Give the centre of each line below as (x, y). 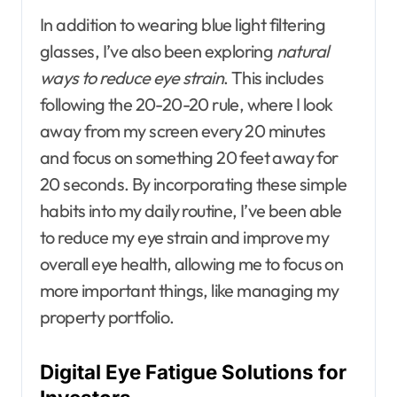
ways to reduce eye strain (132, 78)
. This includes (274, 78)
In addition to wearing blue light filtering (183, 25)
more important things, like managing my (190, 291)
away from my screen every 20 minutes (183, 131)
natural (302, 51)
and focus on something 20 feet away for (189, 158)
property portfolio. (107, 317)
